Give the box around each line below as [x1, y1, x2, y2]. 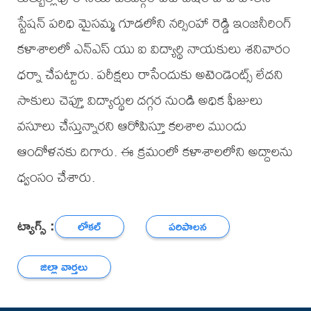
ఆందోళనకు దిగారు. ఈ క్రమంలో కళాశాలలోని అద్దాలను [17, 137, 293, 165]
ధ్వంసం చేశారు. [17, 163, 95, 191]
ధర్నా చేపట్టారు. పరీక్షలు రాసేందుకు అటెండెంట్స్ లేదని [17, 60, 283, 88]
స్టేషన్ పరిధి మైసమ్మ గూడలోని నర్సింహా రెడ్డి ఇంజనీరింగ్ [17, 9, 292, 37]
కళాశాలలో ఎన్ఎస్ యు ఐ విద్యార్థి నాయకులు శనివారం [17, 35, 290, 62]
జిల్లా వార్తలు [40, 256, 88, 277]
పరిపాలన [169, 216, 208, 237]
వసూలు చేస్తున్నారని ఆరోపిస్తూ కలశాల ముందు [17, 112, 246, 140]
